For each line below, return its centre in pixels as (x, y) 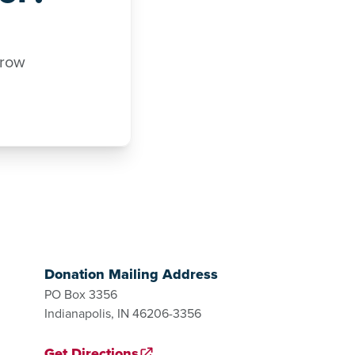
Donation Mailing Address (131, 275)
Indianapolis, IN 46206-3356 (123, 314)
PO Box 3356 (81, 295)
